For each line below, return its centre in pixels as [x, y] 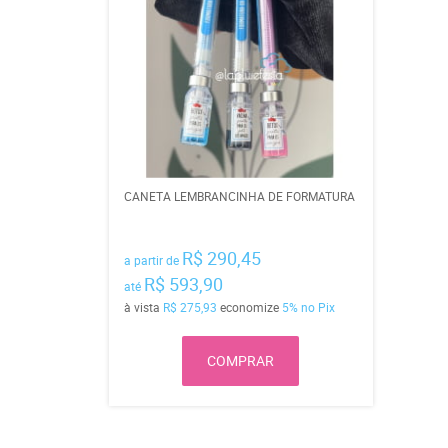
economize [249, 306]
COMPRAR [241, 360]
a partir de [151, 259]
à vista [143, 306]
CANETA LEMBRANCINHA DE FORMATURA [239, 195]
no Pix [317, 306]
